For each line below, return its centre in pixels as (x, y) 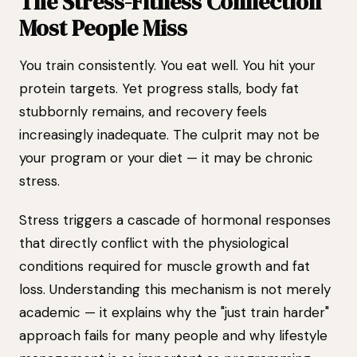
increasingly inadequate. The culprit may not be (169, 135)
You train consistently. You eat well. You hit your (167, 65)
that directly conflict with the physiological (154, 243)
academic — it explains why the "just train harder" (174, 312)
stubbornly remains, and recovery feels (143, 112)
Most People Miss (103, 28)
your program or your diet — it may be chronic (166, 158)
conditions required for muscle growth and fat (165, 266)
